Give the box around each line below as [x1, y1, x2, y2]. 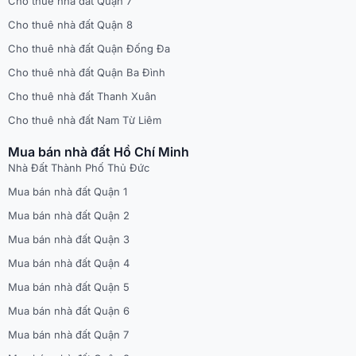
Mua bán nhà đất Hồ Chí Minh [8, 144, 189, 161]
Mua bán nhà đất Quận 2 [8, 209, 130, 222]
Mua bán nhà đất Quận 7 [8, 328, 129, 342]
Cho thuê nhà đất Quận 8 [8, 18, 133, 32]
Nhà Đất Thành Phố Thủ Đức [8, 161, 149, 175]
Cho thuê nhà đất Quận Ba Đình [8, 66, 165, 79]
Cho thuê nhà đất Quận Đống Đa [8, 42, 170, 56]
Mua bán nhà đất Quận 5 [8, 281, 130, 294]
